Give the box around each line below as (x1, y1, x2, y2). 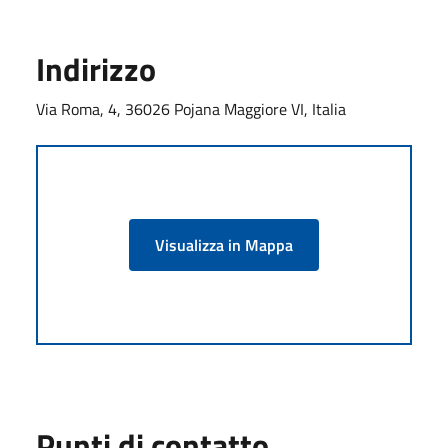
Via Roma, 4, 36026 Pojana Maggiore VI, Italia (36, 96, 346, 121)
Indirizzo (36, 44, 156, 93)
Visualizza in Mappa (155, 232, 293, 257)
